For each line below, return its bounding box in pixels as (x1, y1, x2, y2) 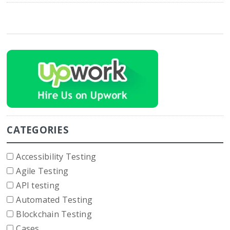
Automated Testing (16, 194, 93, 205)
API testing (16, 179, 60, 191)
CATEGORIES (7, 123, 69, 136)
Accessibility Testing (16, 150, 97, 162)
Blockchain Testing (16, 208, 92, 220)
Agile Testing (16, 165, 69, 177)
